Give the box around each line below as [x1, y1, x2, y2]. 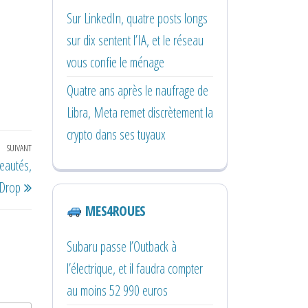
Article [31, 141, 56, 160]
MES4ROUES [82, 201, 146, 220]
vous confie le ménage [67, 52, 164, 71]
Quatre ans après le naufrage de [67, 80, 208, 100]
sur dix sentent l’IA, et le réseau [67, 30, 203, 49]
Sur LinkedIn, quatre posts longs [67, 8, 208, 27]
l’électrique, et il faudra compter [67, 258, 203, 278]
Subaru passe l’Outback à [67, 236, 177, 256]
